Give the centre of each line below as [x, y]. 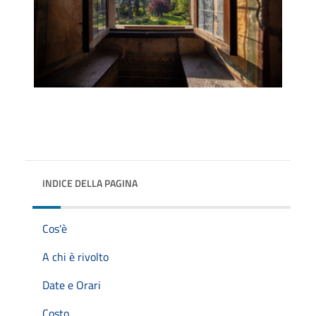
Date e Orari [72, 285]
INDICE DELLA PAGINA [90, 183]
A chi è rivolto [75, 256]
